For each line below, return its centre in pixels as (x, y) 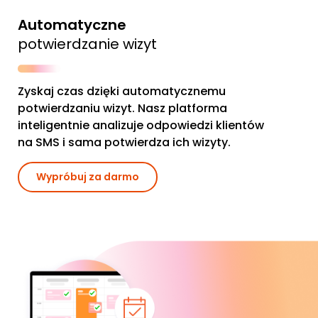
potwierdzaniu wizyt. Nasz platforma (122, 109)
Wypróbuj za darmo (88, 177)
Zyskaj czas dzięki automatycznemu (122, 92)
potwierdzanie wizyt (87, 44)
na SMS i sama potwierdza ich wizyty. (124, 143)
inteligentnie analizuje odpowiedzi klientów (141, 126)
